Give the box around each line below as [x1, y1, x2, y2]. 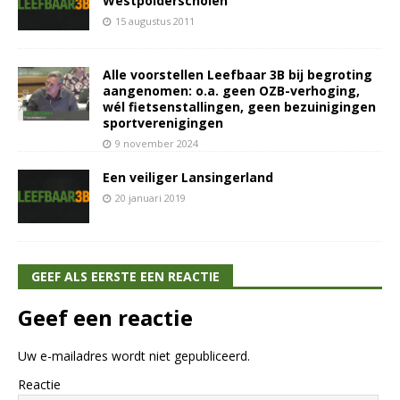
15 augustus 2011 [115, 13, 195, 28]
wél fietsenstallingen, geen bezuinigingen [103, 98, 376, 116]
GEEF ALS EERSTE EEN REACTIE [31, 268, 220, 286]
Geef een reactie [18, 303, 193, 333]
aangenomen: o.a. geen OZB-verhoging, [103, 82, 360, 100]
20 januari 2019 [115, 191, 186, 205]
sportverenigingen [103, 114, 223, 132]
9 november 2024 [115, 137, 198, 151]
